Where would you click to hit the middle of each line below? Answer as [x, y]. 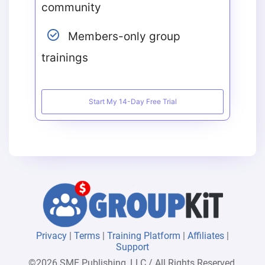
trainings [64, 58]
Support [132, 247]
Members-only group [122, 37]
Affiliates [207, 236]
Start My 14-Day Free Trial [132, 102]
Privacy [53, 236]
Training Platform [145, 236]
